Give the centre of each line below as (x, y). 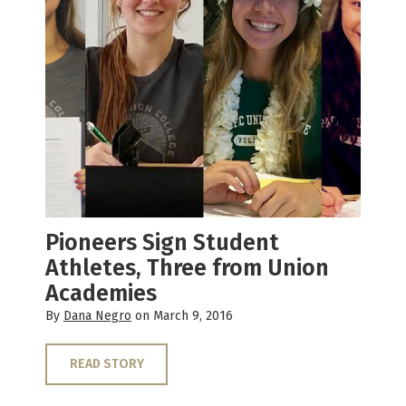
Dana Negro (97, 316)
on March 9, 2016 (182, 316)
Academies (101, 294)
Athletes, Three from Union (187, 269)
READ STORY (106, 364)
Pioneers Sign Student (162, 243)
